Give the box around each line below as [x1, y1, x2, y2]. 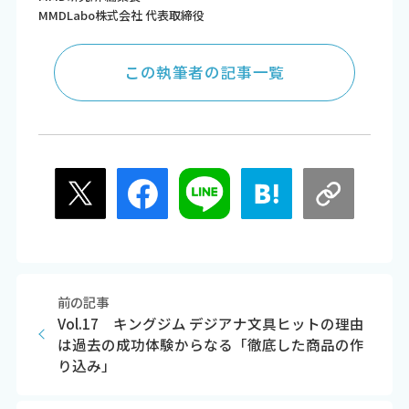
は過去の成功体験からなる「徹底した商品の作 [58, 334, 365, 355]
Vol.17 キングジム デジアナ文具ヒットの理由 [58, 313, 365, 334]
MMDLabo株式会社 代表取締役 [37, 6, 204, 25]
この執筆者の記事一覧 [124, 60, 285, 83]
